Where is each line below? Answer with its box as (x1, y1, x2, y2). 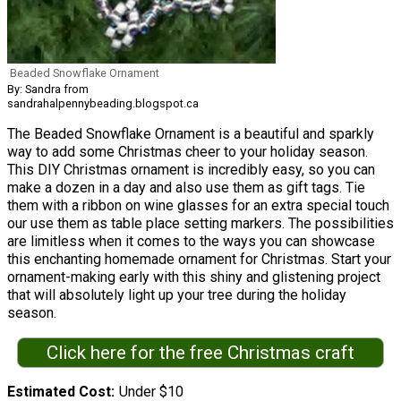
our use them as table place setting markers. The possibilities (7, 215, 394, 233)
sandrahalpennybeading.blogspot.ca (7, 97, 199, 111)
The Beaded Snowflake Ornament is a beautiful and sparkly (7, 125, 374, 143)
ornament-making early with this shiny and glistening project (7, 269, 380, 286)
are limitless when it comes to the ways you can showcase (7, 233, 375, 251)
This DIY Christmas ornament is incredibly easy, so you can (7, 161, 375, 179)
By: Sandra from (7, 82, 89, 97)
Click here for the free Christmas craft (46, 342, 354, 364)
